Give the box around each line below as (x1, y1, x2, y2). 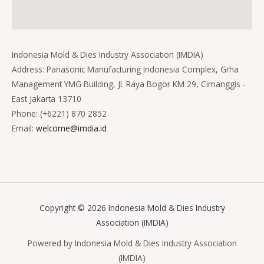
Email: (12, 123, 36, 134)
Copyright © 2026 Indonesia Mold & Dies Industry (39, 202, 225, 213)
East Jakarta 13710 (12, 93, 81, 105)
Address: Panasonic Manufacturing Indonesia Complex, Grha (12, 64, 239, 75)
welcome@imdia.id (36, 123, 107, 134)
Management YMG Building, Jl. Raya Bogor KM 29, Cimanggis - (12, 78, 246, 90)
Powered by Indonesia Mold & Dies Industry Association (27, 237, 237, 249)
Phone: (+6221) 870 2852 (12, 108, 107, 120)
